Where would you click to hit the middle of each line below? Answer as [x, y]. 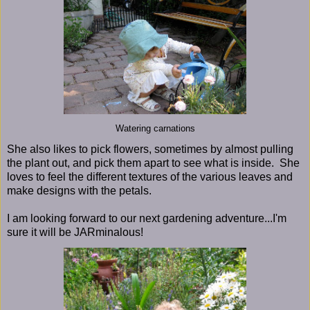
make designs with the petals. [79, 190]
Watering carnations [155, 128]
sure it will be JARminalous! [75, 232]
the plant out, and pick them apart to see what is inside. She [153, 163]
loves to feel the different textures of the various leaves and [150, 176]
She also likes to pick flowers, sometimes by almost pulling [150, 149]
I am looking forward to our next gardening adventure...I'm [147, 218]
